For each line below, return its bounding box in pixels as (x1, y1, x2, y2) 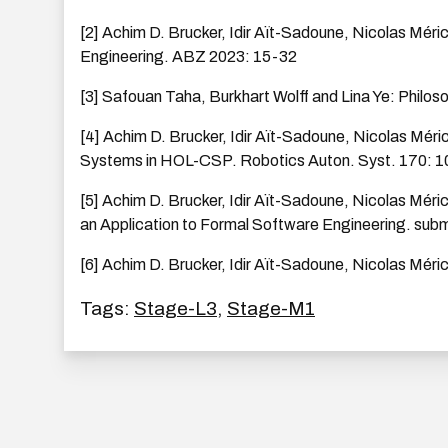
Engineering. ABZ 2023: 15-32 (80, 48, 297, 66)
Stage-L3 (134, 298, 217, 320)
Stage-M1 (227, 298, 315, 320)
